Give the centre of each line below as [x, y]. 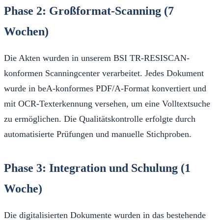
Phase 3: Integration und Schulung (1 [97, 168]
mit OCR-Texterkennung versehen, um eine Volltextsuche [107, 104]
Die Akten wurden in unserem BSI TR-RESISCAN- [97, 58]
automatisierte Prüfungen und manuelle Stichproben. [98, 134]
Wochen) [26, 32]
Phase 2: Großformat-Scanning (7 [89, 11]
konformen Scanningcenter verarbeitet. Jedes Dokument [104, 73]
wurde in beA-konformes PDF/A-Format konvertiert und [105, 89]
